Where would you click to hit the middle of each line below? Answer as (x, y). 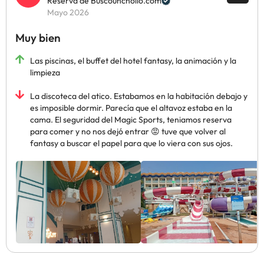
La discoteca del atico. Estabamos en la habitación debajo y (139, 96)
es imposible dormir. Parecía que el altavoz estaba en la (131, 108)
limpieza (45, 72)
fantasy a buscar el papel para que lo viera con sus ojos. (131, 143)
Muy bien (38, 38)
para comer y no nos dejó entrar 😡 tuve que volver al (128, 131)
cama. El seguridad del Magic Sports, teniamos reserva (131, 120)
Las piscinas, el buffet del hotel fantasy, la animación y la (133, 61)
